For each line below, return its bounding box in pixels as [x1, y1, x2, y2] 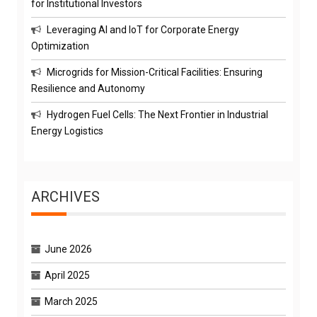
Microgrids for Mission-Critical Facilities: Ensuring [47, 66, 263, 78]
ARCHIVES [31, 188, 100, 205]
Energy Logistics [31, 125, 103, 137]
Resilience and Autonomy [31, 82, 145, 94]
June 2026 [45, 243, 92, 255]
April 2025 [45, 269, 90, 281]
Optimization [31, 40, 89, 52]
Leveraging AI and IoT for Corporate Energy [47, 23, 239, 35]
